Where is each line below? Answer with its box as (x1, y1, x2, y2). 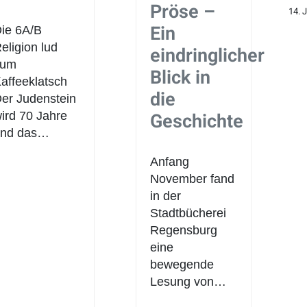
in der (150, 188, 182, 203)
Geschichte (150, 108, 244, 135)
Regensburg (150, 223, 218, 237)
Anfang (150, 154, 190, 169)
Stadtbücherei (150, 206, 227, 220)
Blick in (150, 64, 211, 91)
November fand (150, 171, 235, 186)
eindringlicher (150, 42, 265, 69)
